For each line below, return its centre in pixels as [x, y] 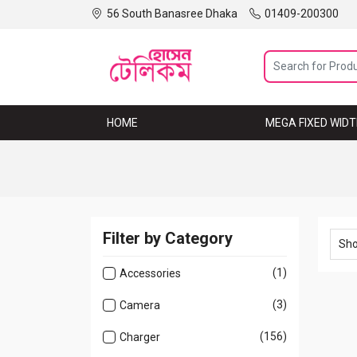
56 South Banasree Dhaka [172, 14]
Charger [140, 337]
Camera [140, 305]
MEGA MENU [202, 123]
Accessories [150, 273]
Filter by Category [168, 238]
